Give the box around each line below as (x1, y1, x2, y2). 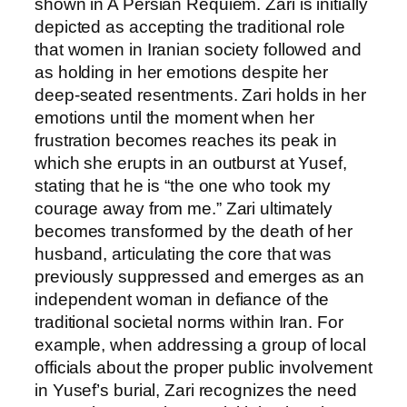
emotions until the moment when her (35, 107, 314, 127)
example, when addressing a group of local (35, 334, 366, 354)
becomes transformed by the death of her (35, 221, 353, 241)
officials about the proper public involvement (35, 357, 372, 377)
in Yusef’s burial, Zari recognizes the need (35, 380, 357, 400)
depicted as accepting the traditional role (35, 16, 345, 36)
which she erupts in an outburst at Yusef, (35, 153, 347, 173)
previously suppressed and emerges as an (35, 266, 365, 286)
